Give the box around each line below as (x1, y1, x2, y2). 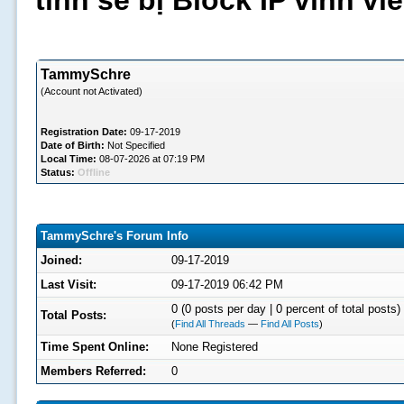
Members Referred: (40, 364, 146, 378)
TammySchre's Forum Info (40, 229, 188, 243)
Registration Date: (40, 126, 127, 137)
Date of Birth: (40, 140, 105, 151)
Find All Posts (260, 318, 319, 329)
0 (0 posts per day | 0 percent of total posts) (170, 302, 400, 316)
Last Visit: (40, 278, 96, 291)
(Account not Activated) (40, 86, 142, 96)
